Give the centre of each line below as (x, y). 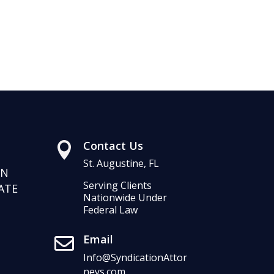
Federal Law (111, 209)
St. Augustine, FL (121, 163)
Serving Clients (118, 185)
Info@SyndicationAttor (135, 258)
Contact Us (113, 145)
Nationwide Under (125, 197)
